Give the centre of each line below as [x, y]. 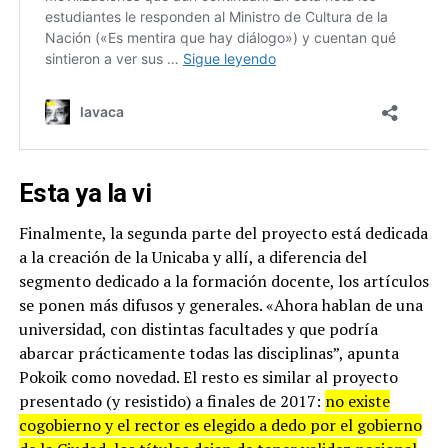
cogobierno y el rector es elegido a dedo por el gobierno [220, 424]
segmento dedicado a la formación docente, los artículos [223, 280]
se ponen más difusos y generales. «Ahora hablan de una [220, 304]
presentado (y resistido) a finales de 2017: [171, 400]
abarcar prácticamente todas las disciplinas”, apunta [208, 352]
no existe [357, 400]
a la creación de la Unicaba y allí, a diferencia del [192, 256]
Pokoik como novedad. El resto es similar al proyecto [208, 376]
